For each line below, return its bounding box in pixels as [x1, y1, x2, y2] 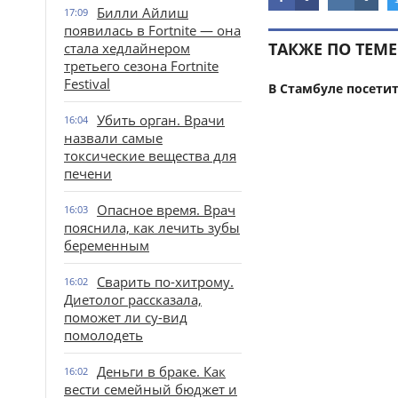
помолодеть [64, 326, 143, 344]
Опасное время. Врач [97, 201, 235, 219]
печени [64, 164, 112, 182]
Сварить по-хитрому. [97, 273, 234, 291]
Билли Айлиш [97, 4, 188, 21]
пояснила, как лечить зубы [64, 219, 240, 236]
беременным [64, 236, 149, 254]
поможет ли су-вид [64, 308, 187, 326]
